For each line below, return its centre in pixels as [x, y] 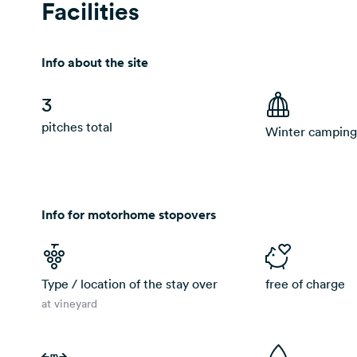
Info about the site [95, 63]
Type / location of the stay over [129, 284]
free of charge [305, 284]
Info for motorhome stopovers [129, 215]
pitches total [77, 127]
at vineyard [69, 304]
